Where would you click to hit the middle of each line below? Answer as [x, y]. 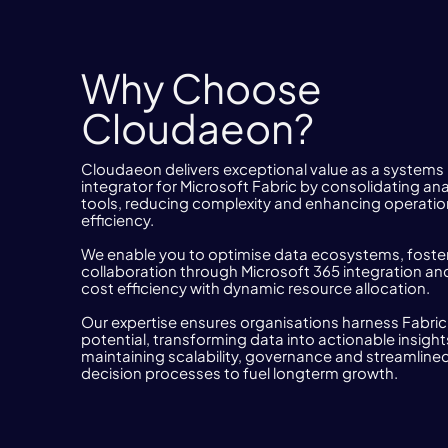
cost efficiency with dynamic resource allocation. [255, 287]
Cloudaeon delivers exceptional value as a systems [262, 168]
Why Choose [201, 87]
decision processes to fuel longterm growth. [239, 372]
